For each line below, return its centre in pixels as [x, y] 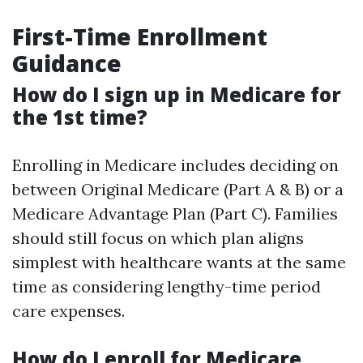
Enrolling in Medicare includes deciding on [175, 165]
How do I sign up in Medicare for [177, 94]
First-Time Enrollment [140, 36]
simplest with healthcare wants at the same [179, 262]
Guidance [67, 63]
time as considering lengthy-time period [167, 286]
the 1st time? [80, 117]
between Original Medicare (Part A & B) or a [178, 189]
